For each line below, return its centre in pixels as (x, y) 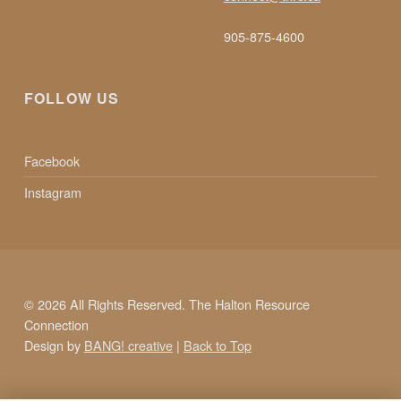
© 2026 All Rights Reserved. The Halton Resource (166, 303)
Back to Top (217, 345)
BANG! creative (128, 345)
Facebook (51, 161)
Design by (54, 345)
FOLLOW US (72, 98)
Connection (56, 324)
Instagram (52, 192)
